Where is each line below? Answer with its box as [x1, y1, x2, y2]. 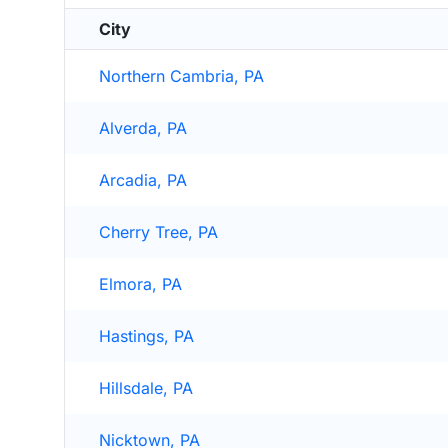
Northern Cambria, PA [99, 66, 264, 86]
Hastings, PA [99, 326, 194, 346]
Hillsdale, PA [99, 378, 193, 398]
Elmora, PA [99, 274, 182, 294]
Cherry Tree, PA [99, 222, 218, 242]
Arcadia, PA [99, 170, 187, 190]
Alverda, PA [99, 118, 187, 138]
